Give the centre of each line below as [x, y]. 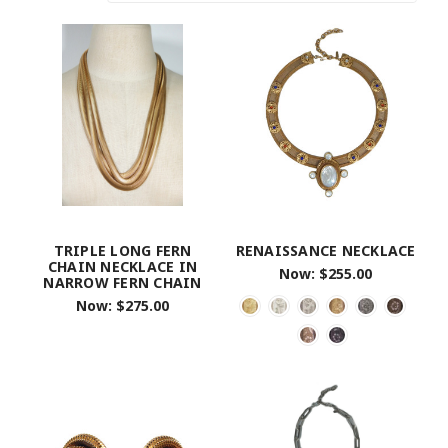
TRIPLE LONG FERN [122, 250]
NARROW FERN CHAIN [122, 282]
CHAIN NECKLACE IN [122, 266]
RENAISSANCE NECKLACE [325, 250]
